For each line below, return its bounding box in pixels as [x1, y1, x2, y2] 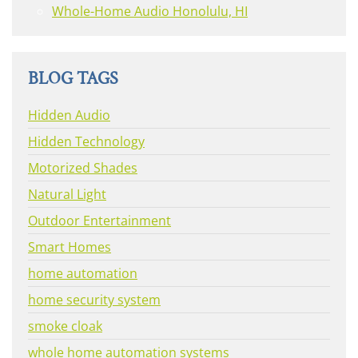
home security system [28, 291, 161, 309]
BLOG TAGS [28, 67, 118, 91]
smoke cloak [28, 317, 102, 336]
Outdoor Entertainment [28, 212, 171, 230]
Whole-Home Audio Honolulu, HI [52, 2, 248, 21]
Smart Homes [28, 238, 111, 257]
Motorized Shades [28, 159, 137, 177]
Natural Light [28, 185, 106, 204]
